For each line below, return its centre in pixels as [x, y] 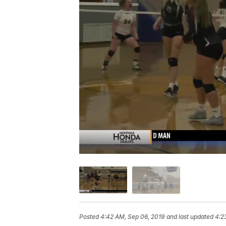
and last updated [190, 216]
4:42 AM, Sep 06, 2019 [132, 216]
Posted [90, 216]
